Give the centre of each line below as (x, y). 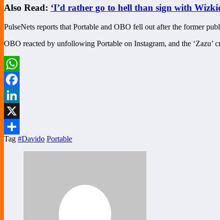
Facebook (19, 95)
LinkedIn (18, 111)
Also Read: (27, 8)
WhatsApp (21, 80)
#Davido (31, 139)
